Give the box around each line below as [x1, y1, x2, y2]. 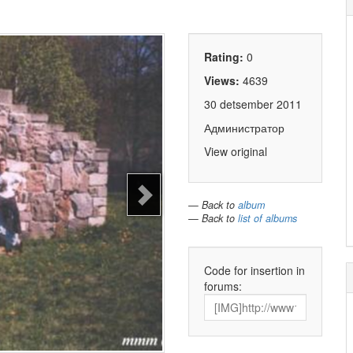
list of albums [238, 211, 297, 226]
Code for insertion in [204, 262, 305, 279]
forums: [204, 278, 242, 295]
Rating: [204, 49, 247, 65]
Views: [204, 72, 243, 89]
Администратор [204, 120, 284, 136]
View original [204, 143, 267, 160]
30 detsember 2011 [204, 96, 302, 113]
